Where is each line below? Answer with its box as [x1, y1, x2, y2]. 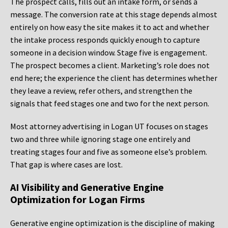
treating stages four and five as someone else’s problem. [10, 147, 207, 157]
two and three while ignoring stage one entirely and [10, 134, 190, 145]
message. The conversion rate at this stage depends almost [10, 9, 217, 20]
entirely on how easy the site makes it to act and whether [10, 22, 209, 33]
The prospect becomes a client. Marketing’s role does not [10, 60, 210, 71]
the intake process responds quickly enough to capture [10, 35, 200, 45]
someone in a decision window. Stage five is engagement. [10, 47, 207, 58]
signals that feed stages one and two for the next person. [10, 98, 209, 109]
